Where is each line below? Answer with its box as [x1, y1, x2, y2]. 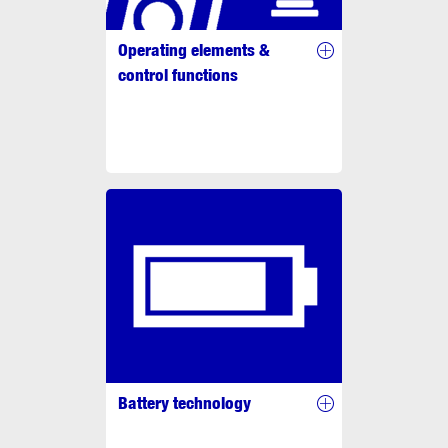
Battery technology [118, 392, 251, 413]
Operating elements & [118, 39, 270, 60]
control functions [118, 64, 238, 85]
